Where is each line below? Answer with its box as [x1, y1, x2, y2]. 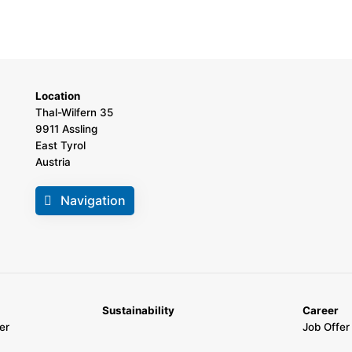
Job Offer [302, 321, 350, 334]
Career [302, 304, 339, 317]
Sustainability [101, 304, 174, 317]
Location [35, 90, 80, 103]
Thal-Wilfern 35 [35, 106, 113, 119]
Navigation [60, 192, 126, 209]
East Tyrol [35, 139, 86, 152]
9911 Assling [35, 123, 97, 136]
